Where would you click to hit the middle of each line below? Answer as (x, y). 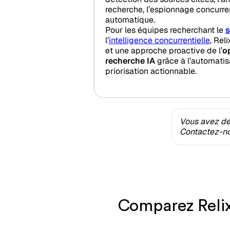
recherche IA (130, 61)
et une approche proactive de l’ (164, 50)
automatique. (130, 20)
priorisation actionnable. (151, 71)
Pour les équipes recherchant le (165, 30)
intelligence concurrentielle (159, 40)
